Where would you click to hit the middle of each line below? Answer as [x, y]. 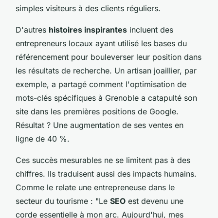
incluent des [150, 29]
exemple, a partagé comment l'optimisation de [101, 84]
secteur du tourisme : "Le [63, 201]
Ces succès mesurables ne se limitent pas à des [103, 160]
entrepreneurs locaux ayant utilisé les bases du [101, 43]
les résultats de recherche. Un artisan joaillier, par [106, 70]
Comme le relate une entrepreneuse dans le [95, 187]
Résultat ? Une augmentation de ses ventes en [100, 125]
